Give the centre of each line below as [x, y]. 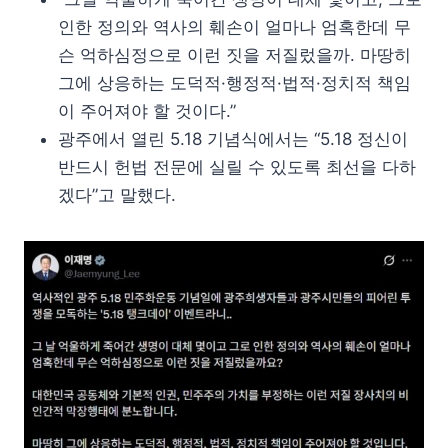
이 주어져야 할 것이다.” [147, 111]
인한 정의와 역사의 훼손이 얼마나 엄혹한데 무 [234, 27]
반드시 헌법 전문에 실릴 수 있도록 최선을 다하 [237, 167]
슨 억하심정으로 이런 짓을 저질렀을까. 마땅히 [234, 55]
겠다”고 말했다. [117, 195]
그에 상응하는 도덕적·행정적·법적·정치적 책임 [234, 83]
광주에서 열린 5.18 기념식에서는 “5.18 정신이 [233, 139]
